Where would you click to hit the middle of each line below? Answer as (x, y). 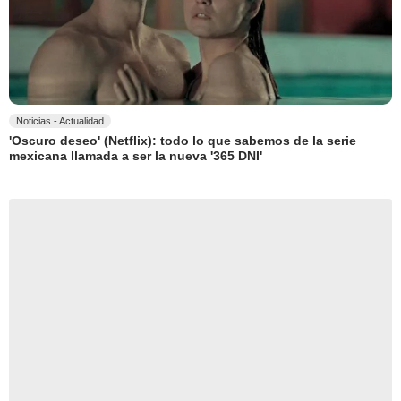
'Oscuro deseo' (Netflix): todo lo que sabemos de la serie (183, 141)
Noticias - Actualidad (60, 120)
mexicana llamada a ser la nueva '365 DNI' (136, 156)
